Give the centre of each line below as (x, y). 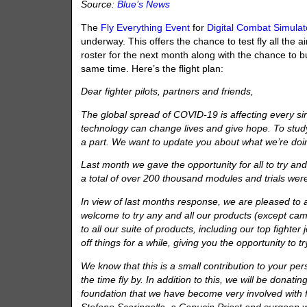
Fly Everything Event (147, 27)
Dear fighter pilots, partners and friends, (168, 92)
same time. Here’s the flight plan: (152, 69)
